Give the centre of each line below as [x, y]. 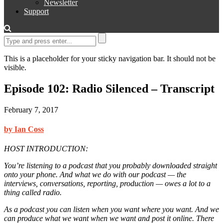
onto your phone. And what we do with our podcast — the [95, 175]
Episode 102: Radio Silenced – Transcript [109, 88]
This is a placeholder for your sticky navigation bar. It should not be [110, 58]
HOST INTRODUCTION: [46, 149]
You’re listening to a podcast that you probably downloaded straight [111, 166]
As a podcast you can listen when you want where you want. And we [111, 210]
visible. [15, 67]
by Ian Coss [24, 129]
